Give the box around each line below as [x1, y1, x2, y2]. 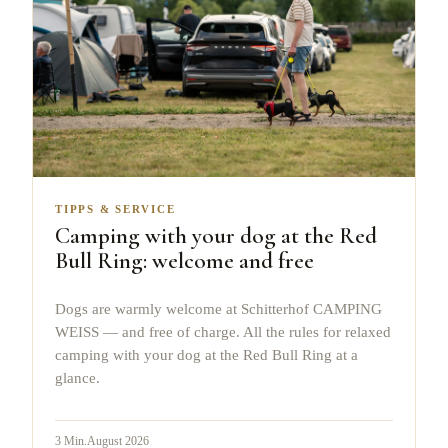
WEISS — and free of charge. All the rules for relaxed [55, 323, 391, 340]
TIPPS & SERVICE [55, 203, 176, 216]
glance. [55, 369, 100, 386]
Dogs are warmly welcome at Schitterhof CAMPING [55, 300, 382, 317]
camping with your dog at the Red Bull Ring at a [55, 346, 358, 363]
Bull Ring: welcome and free [55, 247, 314, 276]
